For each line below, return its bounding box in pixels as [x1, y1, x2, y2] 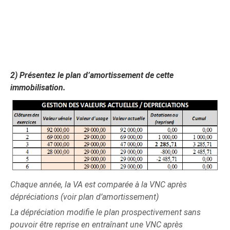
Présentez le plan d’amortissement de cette [20, 70, 174, 80]
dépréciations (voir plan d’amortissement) [10, 191, 159, 202]
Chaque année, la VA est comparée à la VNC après [10, 179, 187, 189]
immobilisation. [10, 83, 66, 92]
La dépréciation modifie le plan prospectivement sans [10, 207, 201, 217]
